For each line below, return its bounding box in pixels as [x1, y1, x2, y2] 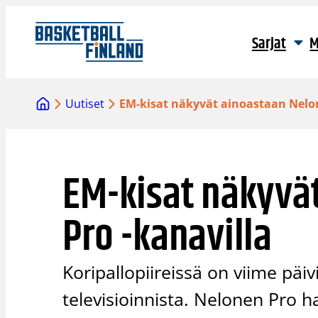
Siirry [5, 6, 33, 21]
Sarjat [251, 32, 286, 56]
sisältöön [5, 23, 54, 38]
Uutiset [65, 96, 105, 112]
